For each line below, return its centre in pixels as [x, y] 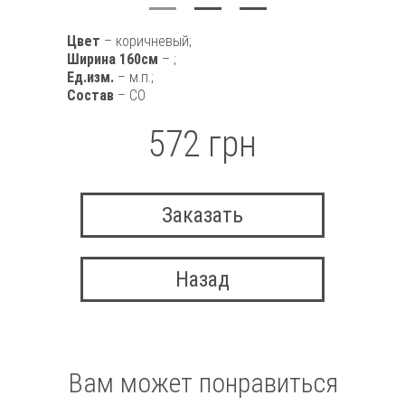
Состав [92, 95]
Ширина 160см [114, 59]
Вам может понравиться [202, 383]
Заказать [202, 215]
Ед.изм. [92, 77]
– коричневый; [148, 41]
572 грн [202, 144]
